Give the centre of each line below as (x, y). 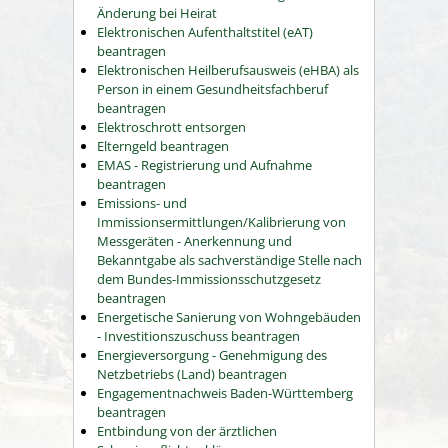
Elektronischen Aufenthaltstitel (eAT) (205, 32)
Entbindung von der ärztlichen (187, 431)
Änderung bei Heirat (157, 13)
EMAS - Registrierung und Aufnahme (204, 165)
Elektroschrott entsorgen (171, 127)
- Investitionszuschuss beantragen (198, 336)
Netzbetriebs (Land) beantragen (192, 374)
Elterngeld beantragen (163, 146)
